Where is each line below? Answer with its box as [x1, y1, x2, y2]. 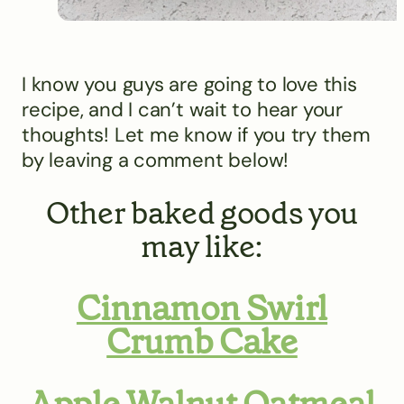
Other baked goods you [46, 192, 358, 234]
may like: [141, 225, 263, 267]
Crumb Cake [106, 318, 298, 364]
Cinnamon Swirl [76, 285, 328, 331]
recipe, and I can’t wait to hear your [22, 96, 343, 123]
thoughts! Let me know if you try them [22, 121, 371, 148]
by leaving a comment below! [22, 146, 289, 173]
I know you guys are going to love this [22, 70, 357, 97]
